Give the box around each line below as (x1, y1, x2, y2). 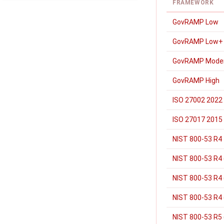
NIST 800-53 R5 (172, 213, 222, 221)
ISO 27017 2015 (172, 115, 222, 123)
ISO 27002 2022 (172, 96, 222, 104)
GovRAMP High (172, 76, 219, 84)
